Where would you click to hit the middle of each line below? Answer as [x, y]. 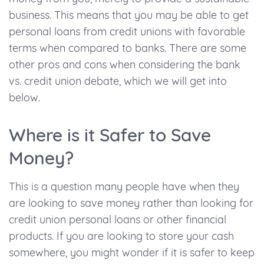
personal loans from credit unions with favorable [127, 32]
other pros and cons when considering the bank [125, 65]
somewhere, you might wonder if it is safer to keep [132, 253]
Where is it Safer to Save [110, 135]
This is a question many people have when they [124, 187]
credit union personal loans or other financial [118, 220]
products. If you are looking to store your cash [121, 236]
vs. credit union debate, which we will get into [118, 81]
